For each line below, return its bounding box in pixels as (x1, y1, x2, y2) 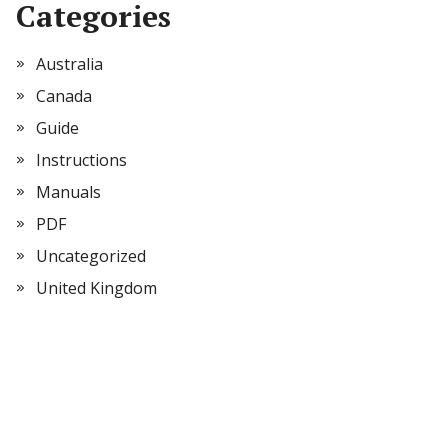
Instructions (36, 149, 127, 171)
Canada (36, 85, 92, 107)
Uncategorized (36, 245, 146, 267)
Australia (36, 53, 103, 75)
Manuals (36, 181, 101, 203)
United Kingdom (36, 277, 157, 299)
